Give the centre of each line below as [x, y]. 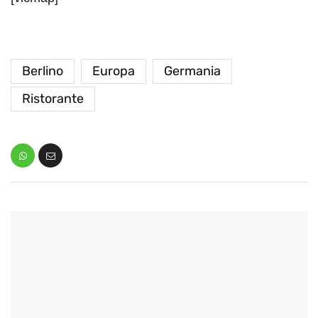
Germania [192, 71]
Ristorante [53, 99]
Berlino [43, 71]
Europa [114, 71]
